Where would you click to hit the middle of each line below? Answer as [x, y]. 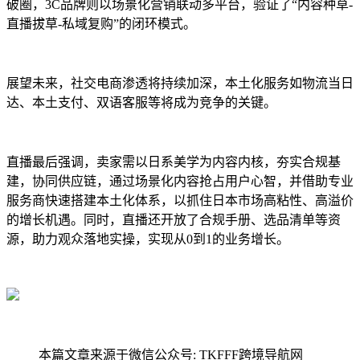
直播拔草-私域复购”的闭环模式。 [101, 23]
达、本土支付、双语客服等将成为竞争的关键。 [141, 102]
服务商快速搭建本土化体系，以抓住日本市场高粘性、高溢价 [180, 200]
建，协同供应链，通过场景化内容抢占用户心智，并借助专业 [180, 181]
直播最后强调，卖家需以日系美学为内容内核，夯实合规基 [174, 162]
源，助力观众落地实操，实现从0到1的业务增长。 [148, 239]
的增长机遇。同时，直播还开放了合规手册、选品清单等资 [174, 219]
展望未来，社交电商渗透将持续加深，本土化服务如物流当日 [180, 83]
